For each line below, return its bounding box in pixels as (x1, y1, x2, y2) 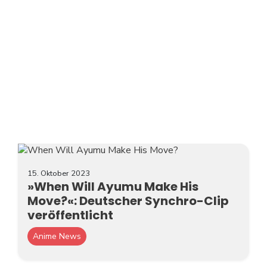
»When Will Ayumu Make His (27, 178, 198, 195)
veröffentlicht (27, 207, 113, 224)
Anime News (33, 231, 81, 243)
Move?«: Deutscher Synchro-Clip (27, 193, 229, 210)
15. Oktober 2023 (27, 168, 90, 179)
